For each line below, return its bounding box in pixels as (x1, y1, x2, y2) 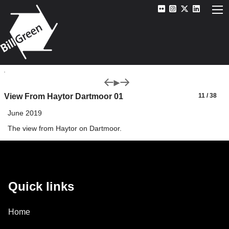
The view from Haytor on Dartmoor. (7, 124, 122, 132)
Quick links (8, 179, 74, 193)
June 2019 (7, 109, 42, 117)
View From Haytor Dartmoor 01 (4, 91, 123, 101)
